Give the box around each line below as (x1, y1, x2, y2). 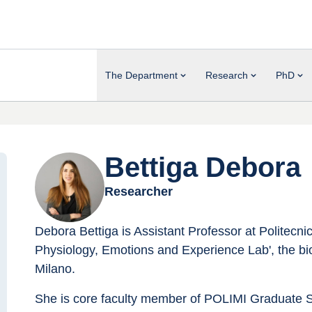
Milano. (35, 262, 75, 276)
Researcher (104, 185, 173, 198)
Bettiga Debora (104, 152, 301, 182)
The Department (105, 69, 178, 81)
